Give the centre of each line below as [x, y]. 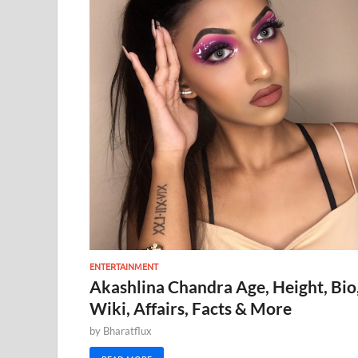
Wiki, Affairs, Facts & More [191, 308]
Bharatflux [127, 330]
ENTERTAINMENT [124, 266]
